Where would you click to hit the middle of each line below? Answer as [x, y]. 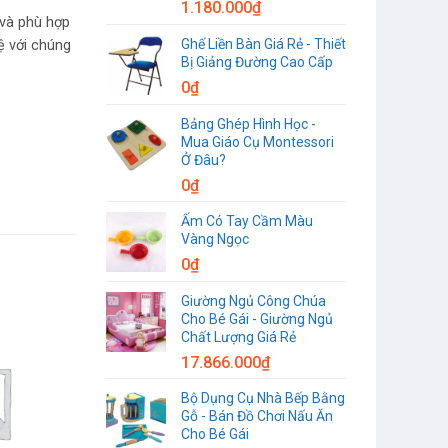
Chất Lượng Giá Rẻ [238, 336]
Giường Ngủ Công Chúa [253, 300]
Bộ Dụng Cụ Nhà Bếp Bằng [263, 397]
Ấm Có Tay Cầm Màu [247, 220]
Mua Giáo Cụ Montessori [257, 141]
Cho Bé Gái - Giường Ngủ [257, 318]
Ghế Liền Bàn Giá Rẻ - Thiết [263, 43]
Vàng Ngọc [215, 238]
